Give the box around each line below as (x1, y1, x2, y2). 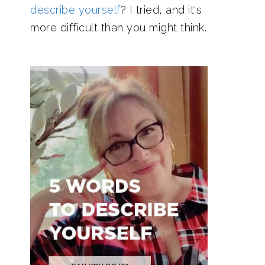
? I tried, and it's (120, 4, 202, 16)
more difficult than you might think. (30, 21, 206, 34)
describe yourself (30, 4, 121, 16)
